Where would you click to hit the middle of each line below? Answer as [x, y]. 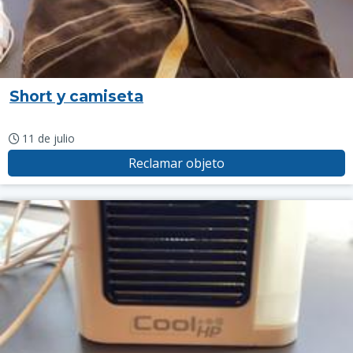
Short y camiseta [76, 97]
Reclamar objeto [176, 163]
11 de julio [48, 138]
